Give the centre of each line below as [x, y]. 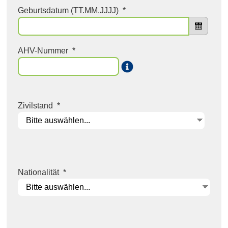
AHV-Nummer [43, 51]
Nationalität [39, 173]
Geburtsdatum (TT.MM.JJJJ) [68, 11]
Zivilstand [36, 105]
